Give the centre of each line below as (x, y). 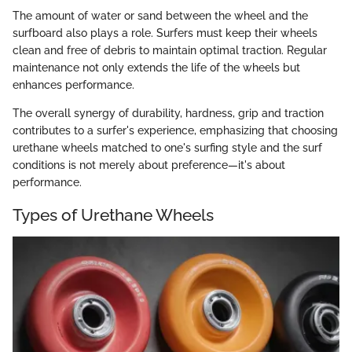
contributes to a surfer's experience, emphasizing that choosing (175, 131)
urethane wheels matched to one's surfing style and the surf (167, 148)
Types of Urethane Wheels (113, 215)
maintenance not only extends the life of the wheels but (156, 68)
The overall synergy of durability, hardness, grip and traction (168, 114)
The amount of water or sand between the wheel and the (160, 16)
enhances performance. (73, 85)
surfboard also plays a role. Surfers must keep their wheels (165, 33)
